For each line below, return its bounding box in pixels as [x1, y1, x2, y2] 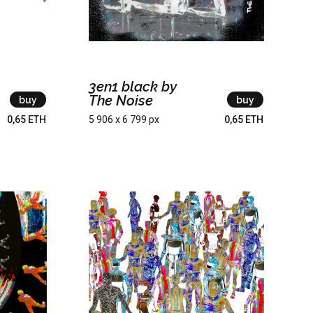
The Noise [88, 92, 153, 110]
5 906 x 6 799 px [88, 114, 159, 126]
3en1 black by [88, 78, 177, 96]
